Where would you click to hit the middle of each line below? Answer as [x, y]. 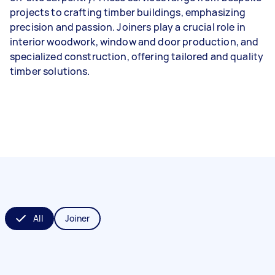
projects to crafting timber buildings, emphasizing [128, 12]
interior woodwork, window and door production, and [134, 42]
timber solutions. [50, 71]
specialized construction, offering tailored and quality [137, 56]
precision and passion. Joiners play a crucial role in [128, 27]
